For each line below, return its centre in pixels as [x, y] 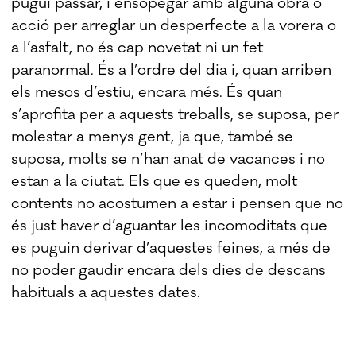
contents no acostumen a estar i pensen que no [178, 203]
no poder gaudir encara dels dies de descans [169, 270]
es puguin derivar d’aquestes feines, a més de [171, 248]
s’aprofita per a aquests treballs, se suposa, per [175, 114]
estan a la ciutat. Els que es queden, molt [155, 181]
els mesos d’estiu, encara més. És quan [147, 92]
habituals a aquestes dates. [106, 292]
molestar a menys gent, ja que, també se [153, 136]
